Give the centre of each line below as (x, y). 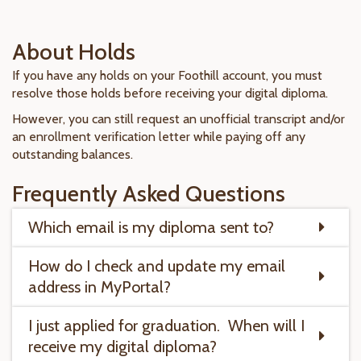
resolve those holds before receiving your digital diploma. (172, 93)
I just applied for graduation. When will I (166, 326)
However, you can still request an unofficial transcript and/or (178, 119)
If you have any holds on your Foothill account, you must (167, 75)
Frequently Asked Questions (149, 193)
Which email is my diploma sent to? (151, 227)
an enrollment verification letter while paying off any (159, 137)
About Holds (74, 52)
